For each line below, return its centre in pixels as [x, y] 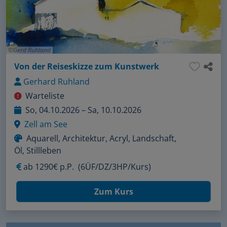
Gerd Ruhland [32, 50]
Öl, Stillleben [38, 150]
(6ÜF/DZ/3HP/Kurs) [115, 166]
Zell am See [46, 124]
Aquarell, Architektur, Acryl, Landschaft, [101, 138]
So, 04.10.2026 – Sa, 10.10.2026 [83, 110]
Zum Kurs [113, 191]
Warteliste [45, 96]
